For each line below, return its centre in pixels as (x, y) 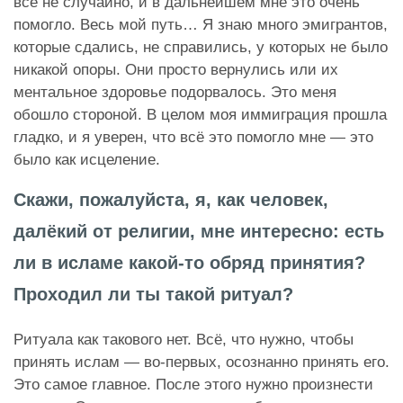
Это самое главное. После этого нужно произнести (193, 385)
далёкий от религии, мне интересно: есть (199, 232)
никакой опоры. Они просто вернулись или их (176, 70)
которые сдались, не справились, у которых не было (201, 48)
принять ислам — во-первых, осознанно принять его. (201, 363)
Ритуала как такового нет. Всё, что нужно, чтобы (184, 340)
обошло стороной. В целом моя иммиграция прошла (200, 115)
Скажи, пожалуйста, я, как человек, (171, 200)
